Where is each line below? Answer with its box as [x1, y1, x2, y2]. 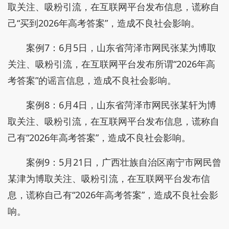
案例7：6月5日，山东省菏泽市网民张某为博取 [26, 41, 216, 54]
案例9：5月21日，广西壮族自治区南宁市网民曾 [26, 156, 221, 168]
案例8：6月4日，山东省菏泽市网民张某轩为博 [26, 99, 216, 111]
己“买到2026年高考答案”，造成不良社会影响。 [8, 17, 200, 29]
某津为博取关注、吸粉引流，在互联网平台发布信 [8, 172, 210, 185]
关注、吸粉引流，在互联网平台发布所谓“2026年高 [8, 58, 215, 70]
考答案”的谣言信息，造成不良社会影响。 [8, 74, 176, 86]
